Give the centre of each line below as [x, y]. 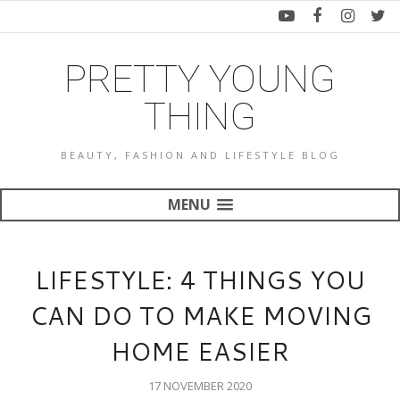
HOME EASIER [200, 351]
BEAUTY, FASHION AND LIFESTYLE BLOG [200, 155]
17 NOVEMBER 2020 [200, 386]
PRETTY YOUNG [200, 79]
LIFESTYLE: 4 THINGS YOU [200, 279]
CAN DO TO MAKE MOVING [200, 315]
